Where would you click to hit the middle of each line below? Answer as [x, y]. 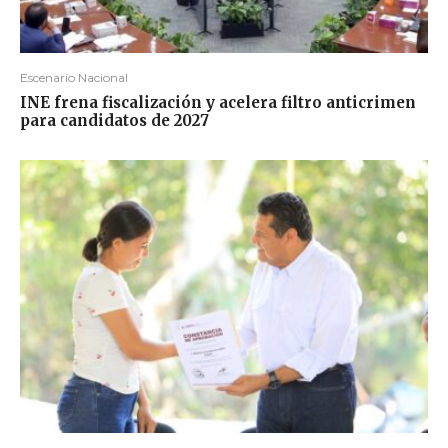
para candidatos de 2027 [114, 121]
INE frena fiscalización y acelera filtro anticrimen [218, 103]
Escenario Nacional [74, 78]
